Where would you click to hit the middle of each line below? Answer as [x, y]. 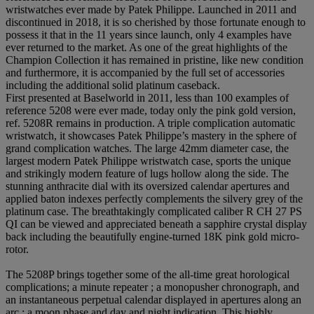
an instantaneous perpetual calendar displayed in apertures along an [153, 299]
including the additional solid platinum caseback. [113, 85]
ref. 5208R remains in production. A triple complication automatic [150, 123]
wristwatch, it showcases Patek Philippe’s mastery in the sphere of [151, 135]
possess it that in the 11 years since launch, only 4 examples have [149, 34]
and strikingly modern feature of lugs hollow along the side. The [147, 173]
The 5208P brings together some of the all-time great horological [148, 274]
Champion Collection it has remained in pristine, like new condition [155, 60]
